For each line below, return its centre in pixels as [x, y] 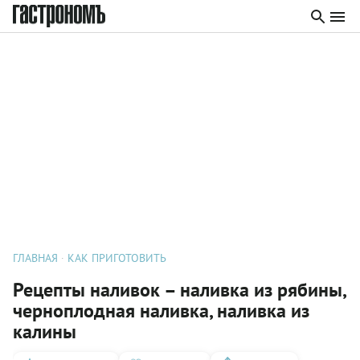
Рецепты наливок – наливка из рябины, [179, 290]
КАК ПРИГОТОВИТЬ [117, 258]
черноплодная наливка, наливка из [161, 311]
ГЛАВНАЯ [35, 258]
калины [45, 331]
